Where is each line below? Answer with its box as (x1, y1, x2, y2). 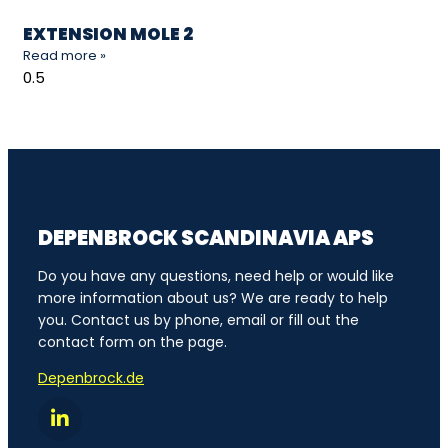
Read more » (23, 46, 106, 66)
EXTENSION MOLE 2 (23, 22, 193, 47)
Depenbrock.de (38, 367, 144, 388)
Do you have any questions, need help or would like (38, 265, 394, 286)
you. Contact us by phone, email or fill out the (38, 309, 359, 330)
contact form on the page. (38, 331, 227, 352)
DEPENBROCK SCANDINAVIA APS (38, 223, 374, 252)
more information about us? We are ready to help (38, 287, 388, 308)
